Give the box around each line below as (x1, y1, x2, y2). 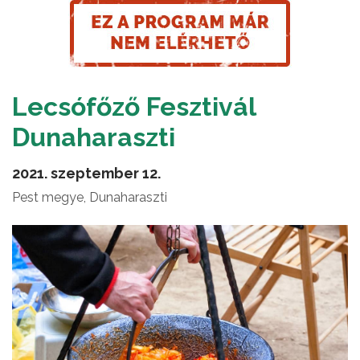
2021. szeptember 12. (12, 165, 161, 182)
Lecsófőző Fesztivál (12, 92, 256, 121)
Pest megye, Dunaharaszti (12, 190, 167, 205)
